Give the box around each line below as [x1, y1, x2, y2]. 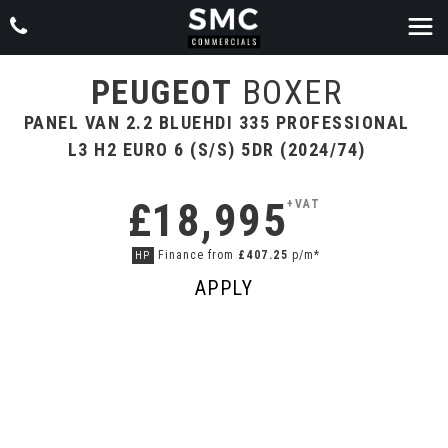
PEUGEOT [90, 72, 233, 112]
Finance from [153, 248, 238, 262]
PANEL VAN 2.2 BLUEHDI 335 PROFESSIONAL [23, 112, 410, 133]
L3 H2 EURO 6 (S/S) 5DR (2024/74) [67, 139, 366, 160]
